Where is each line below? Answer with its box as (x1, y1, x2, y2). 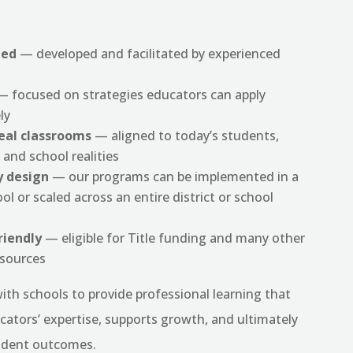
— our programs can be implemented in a (49, 168, 299, 186)
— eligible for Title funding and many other (42, 229, 306, 247)
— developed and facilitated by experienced (17, 45, 281, 63)
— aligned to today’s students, (91, 127, 280, 145)
